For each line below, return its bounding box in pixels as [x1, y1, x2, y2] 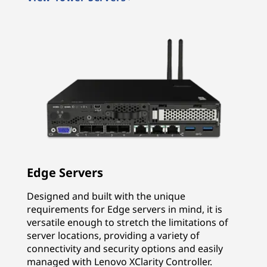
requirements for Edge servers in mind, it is [27, 203, 222, 216]
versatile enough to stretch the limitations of [27, 216, 228, 229]
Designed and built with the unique [27, 190, 185, 203]
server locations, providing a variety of [27, 229, 200, 243]
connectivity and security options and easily [27, 242, 223, 256]
